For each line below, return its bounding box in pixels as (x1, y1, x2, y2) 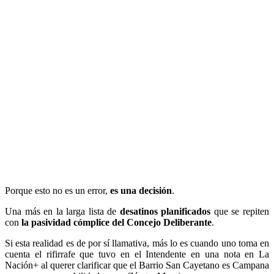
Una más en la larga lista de (5, 206, 120, 217)
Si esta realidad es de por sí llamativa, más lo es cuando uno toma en (5, 237, 269, 248)
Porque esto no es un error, (5, 185, 110, 196)
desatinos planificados (119, 206, 211, 217)
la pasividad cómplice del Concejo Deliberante (21, 217, 212, 228)
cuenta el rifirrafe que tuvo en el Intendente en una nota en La (5, 248, 269, 259)
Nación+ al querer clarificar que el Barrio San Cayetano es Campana (5, 259, 269, 270)
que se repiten (210, 206, 270, 217)
